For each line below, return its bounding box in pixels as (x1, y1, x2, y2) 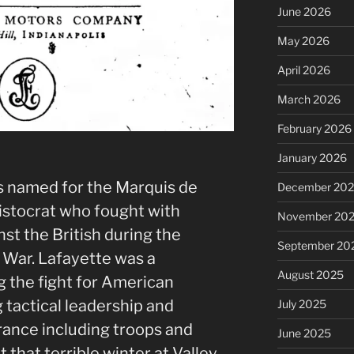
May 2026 (277, 33, 330, 47)
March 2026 (277, 92, 341, 106)
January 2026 (277, 150, 347, 164)
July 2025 (277, 296, 326, 311)
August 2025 (277, 267, 344, 281)
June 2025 (277, 326, 331, 340)
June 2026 (277, 4, 331, 18)
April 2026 (277, 62, 330, 77)
